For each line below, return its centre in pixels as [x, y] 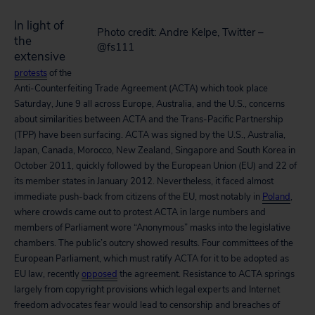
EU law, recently [48, 274]
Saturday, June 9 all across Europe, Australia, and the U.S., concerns [149, 104]
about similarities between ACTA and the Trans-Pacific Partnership [149, 120]
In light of [39, 26]
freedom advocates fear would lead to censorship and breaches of [147, 305]
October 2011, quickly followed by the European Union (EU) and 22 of [155, 166]
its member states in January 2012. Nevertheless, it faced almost [144, 181]
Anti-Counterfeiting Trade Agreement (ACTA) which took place [141, 89]
